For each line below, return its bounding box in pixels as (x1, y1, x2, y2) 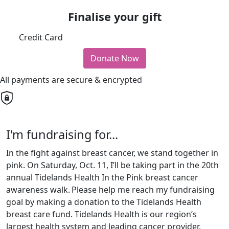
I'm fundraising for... (6, 126, 118, 143)
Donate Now (90, 53, 139, 64)
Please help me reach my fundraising (72, 184, 215, 196)
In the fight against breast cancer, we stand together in (6, 147, 218, 159)
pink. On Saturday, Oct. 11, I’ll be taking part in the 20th (6, 159, 219, 171)
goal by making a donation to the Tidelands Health (6, 196, 201, 208)
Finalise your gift (67, 9, 162, 25)
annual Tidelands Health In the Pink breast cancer (6, 172, 198, 184)
